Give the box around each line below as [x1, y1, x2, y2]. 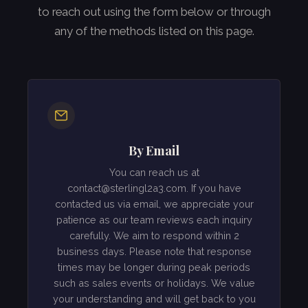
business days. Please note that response [56, 245, 252, 258]
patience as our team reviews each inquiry [56, 214, 252, 226]
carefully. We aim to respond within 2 [69, 230, 239, 242]
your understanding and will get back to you [52, 293, 256, 305]
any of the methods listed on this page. [54, 23, 254, 38]
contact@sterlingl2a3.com [67, 182, 186, 195]
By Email [129, 141, 179, 159]
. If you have [186, 182, 241, 195]
